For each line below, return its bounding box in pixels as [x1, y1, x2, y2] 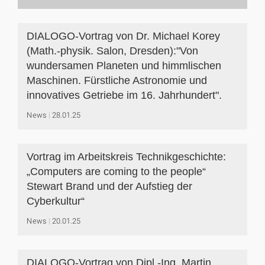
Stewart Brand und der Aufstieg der [27, 180, 192, 192]
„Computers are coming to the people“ [27, 166, 206, 177]
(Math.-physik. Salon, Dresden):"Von [27, 45, 198, 57]
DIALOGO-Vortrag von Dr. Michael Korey [27, 30, 220, 42]
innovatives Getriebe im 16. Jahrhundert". [27, 89, 222, 101]
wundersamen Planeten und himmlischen [27, 60, 221, 72]
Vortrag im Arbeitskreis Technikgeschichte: [27, 151, 226, 163]
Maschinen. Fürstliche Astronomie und [27, 75, 207, 86]
